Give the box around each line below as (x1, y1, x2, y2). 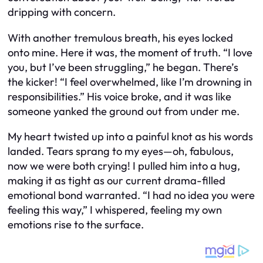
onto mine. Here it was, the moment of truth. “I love (8, 45, 252, 59)
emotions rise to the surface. (8, 218, 144, 232)
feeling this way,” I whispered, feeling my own (8, 203, 222, 217)
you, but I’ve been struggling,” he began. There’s (8, 60, 238, 74)
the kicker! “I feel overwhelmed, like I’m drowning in (8, 75, 252, 89)
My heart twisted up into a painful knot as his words (8, 130, 253, 144)
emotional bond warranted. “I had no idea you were (8, 188, 255, 203)
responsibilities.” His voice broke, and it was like (8, 89, 231, 103)
